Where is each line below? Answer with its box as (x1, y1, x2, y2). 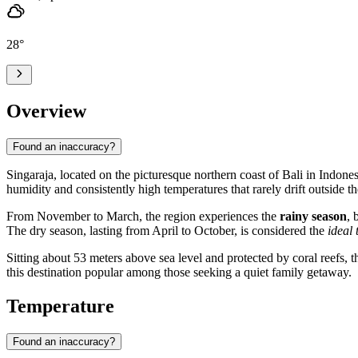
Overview (6, 100, 86, 121)
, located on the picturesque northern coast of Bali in (54, 167, 319, 181)
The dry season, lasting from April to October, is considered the (6, 223, 328, 237)
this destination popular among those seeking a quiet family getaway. (6, 265, 352, 279)
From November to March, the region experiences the (6, 209, 280, 223)
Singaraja (6, 167, 54, 181)
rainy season (280, 209, 347, 223)
